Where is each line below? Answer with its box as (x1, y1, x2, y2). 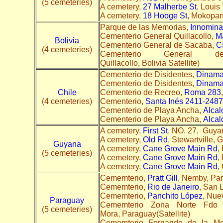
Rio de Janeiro (147, 182, 199, 191)
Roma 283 (184, 88, 221, 97)
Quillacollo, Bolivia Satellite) (100, 58, 204, 67)
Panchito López (147, 191, 203, 200)
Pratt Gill (147, 173, 178, 182)
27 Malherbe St (142, 2, 197, 11)
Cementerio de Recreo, (100, 88, 184, 97)
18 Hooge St (142, 11, 187, 20)
